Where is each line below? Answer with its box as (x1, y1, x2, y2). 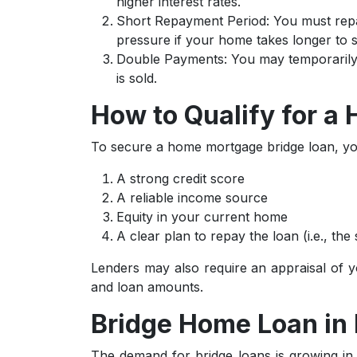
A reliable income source (116, 190, 268, 206)
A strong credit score (116, 171, 245, 186)
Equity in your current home (116, 209, 288, 225)
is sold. (116, 70, 157, 86)
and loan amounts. (91, 279, 203, 295)
